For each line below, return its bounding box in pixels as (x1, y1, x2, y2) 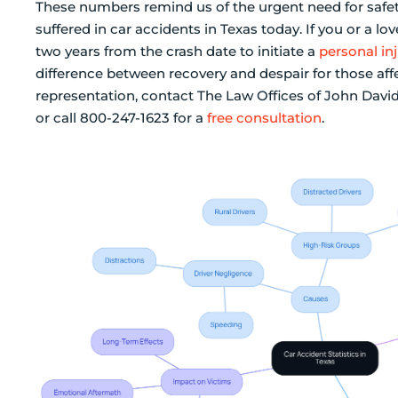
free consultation (207, 109, 322, 127)
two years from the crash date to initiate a (36, 43, 319, 60)
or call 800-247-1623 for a (36, 109, 207, 127)
